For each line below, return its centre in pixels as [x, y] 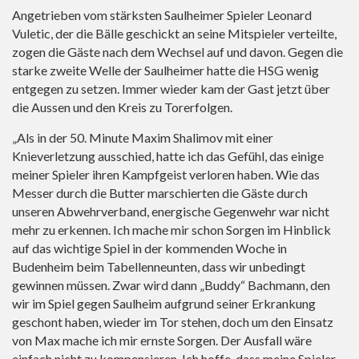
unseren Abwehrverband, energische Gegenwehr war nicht [171, 212]
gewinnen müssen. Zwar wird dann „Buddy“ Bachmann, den [171, 285]
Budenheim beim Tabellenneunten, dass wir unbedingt [159, 267]
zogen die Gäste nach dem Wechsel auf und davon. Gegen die [177, 52]
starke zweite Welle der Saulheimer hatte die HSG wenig [165, 71]
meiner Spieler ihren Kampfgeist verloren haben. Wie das [166, 175]
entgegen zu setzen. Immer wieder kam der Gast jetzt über [171, 89]
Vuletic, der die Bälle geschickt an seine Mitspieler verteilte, [174, 34]
